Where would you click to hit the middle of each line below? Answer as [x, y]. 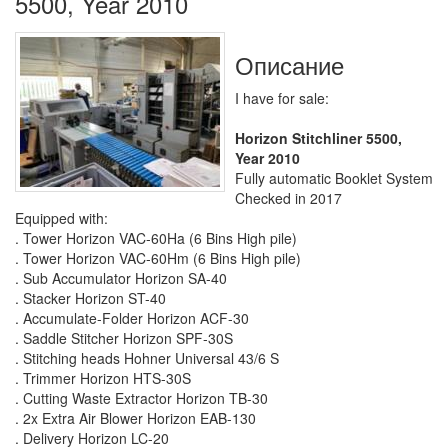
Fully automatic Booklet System [334, 177]
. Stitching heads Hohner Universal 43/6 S [147, 357]
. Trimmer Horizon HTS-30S [103, 377]
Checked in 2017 [288, 197]
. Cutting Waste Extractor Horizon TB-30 [141, 397]
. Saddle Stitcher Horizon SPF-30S [124, 337]
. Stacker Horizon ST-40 [90, 297]
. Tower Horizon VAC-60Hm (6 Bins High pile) [158, 257]
